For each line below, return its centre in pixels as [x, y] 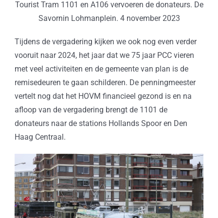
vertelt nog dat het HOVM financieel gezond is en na [103, 96]
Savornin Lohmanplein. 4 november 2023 [109, 18]
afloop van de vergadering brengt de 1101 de [91, 110]
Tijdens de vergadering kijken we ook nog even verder [105, 42]
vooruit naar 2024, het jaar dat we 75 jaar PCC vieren [104, 55]
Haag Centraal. [40, 137]
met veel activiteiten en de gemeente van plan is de [101, 69]
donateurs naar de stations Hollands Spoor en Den [101, 124]
